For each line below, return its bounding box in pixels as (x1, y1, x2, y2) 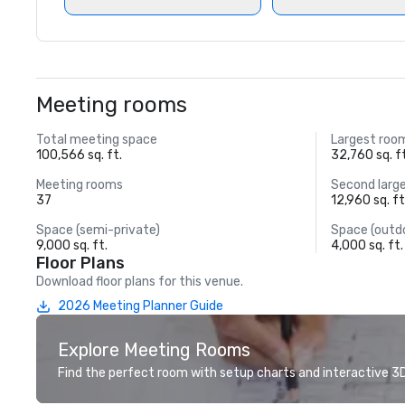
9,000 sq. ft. (36, 238, 108, 253)
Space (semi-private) (36, 222, 160, 238)
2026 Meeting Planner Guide (58, 298, 223, 314)
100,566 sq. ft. (36, 147, 122, 163)
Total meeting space (36, 132, 157, 147)
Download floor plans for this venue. (36, 274, 243, 289)
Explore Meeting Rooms (58, 339, 250, 361)
